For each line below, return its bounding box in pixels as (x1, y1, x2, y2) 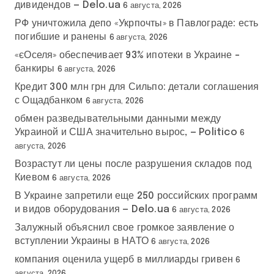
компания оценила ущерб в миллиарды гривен (15, 254, 234, 265)
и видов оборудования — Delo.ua (15, 204, 169, 215)
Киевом (15, 172, 50, 183)
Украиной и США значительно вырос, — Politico (15, 127, 237, 138)
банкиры (15, 63, 55, 74)
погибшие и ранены (15, 31, 107, 42)
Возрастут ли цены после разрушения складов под (15, 158, 252, 169)
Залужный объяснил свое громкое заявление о (15, 222, 235, 233)
